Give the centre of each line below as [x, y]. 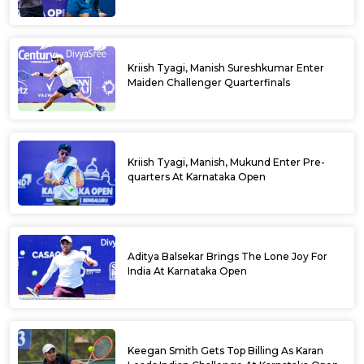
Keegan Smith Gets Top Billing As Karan [225, 351]
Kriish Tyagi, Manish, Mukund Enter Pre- [226, 162]
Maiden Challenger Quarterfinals [209, 83]
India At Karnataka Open [187, 271]
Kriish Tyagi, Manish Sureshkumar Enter [226, 68]
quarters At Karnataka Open [197, 177]
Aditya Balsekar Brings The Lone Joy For [227, 257]
